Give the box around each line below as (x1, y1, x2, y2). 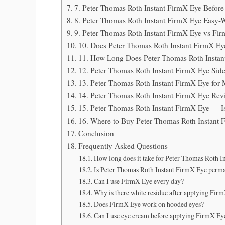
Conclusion (78, 128, 115, 138)
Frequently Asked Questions (78, 140, 168, 151)
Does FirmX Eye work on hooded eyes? (93, 199, 204, 209)
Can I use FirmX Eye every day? (93, 176, 184, 186)
